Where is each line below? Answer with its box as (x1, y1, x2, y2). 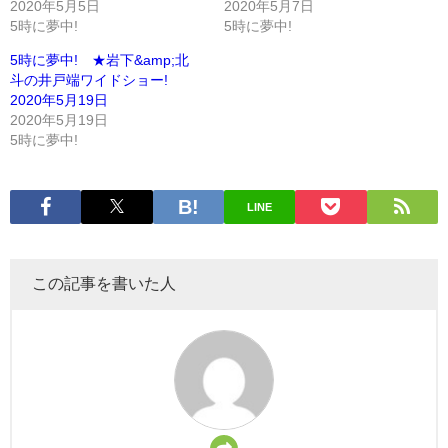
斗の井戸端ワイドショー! (10, 72, 182, 87)
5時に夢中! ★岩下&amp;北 (10, 52, 189, 67)
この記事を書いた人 (32, 275, 176, 292)
